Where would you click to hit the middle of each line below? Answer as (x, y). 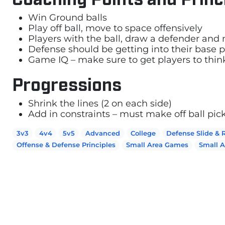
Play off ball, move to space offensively (115, 28)
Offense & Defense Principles (66, 145)
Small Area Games (157, 145)
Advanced (103, 133)
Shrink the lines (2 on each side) (100, 103)
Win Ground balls (68, 17)
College (143, 133)
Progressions (67, 83)
